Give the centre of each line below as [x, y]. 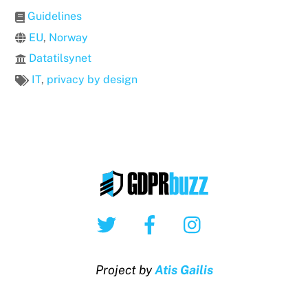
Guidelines [55, 16]
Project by [125, 269]
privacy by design [92, 80]
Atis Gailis [184, 269]
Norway [69, 37]
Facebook [192, 215]
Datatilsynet [60, 58]
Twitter [142, 215]
